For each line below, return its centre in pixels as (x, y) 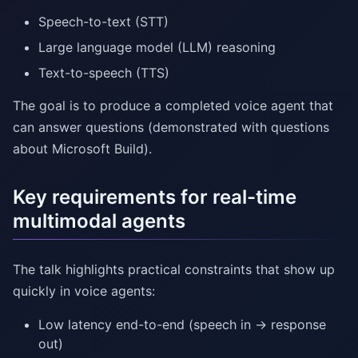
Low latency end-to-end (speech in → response (182, 325)
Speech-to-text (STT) (103, 22)
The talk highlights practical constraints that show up (174, 270)
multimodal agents (99, 221)
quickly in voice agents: (84, 291)
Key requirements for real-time (155, 197)
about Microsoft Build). (82, 149)
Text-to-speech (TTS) (104, 73)
